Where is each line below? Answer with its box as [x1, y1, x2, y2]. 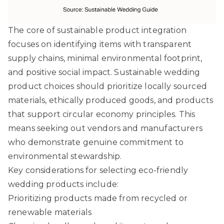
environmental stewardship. [8, 151, 122, 161]
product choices [8, 81, 74, 91]
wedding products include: [8, 179, 119, 189]
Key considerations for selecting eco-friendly [8, 165, 188, 175]
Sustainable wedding [114, 67, 200, 77]
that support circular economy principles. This [8, 109, 195, 119]
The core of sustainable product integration [8, 25, 186, 35]
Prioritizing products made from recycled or [8, 193, 187, 203]
